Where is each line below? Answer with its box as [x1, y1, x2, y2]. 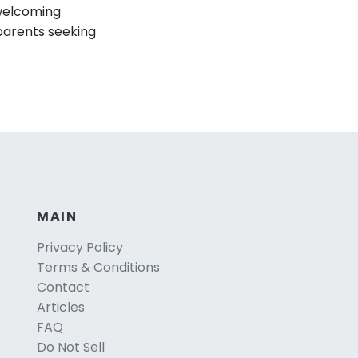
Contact [37, 277, 89, 296]
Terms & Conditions [37, 257, 160, 276]
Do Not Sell [37, 337, 105, 356]
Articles [37, 297, 85, 316]
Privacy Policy [37, 237, 123, 257]
